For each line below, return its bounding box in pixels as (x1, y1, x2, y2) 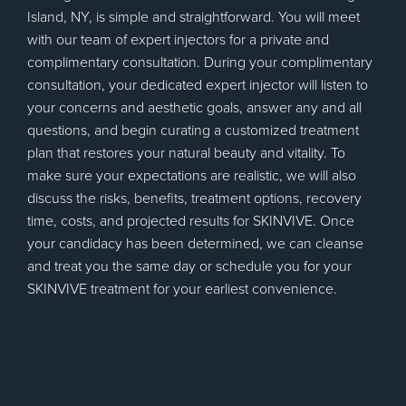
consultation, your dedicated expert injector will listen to (27, 74, 368, 96)
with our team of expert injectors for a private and (27, 29, 329, 51)
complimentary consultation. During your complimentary (27, 52, 372, 73)
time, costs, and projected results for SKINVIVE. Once (27, 210, 354, 232)
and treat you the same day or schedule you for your (27, 256, 352, 277)
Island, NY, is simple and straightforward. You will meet (27, 6, 360, 28)
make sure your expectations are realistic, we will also (27, 165, 356, 187)
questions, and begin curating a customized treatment (27, 120, 359, 141)
